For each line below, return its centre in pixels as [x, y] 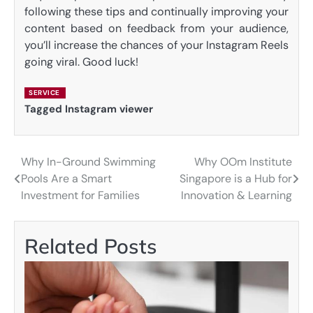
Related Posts [91, 246]
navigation [56, 190]
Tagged [45, 109]
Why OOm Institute [243, 161]
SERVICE [44, 93]
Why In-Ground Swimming [88, 161]
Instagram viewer [109, 109]
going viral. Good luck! [81, 61]
